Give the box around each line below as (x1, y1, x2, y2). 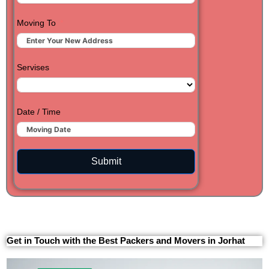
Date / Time (17, 107, 61, 117)
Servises (17, 62, 49, 73)
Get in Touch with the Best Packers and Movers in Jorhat (7, 236, 245, 246)
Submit (91, 156, 121, 167)
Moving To (17, 18, 56, 28)
